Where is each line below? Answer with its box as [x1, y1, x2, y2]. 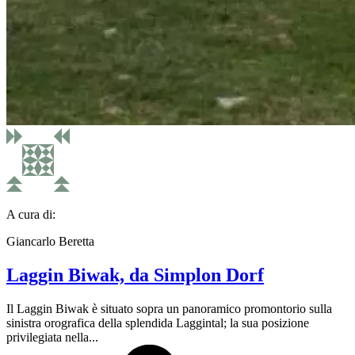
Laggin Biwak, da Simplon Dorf [6, 264, 264, 285]
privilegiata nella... [6, 330, 98, 344]
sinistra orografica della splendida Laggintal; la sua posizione [6, 315, 309, 330]
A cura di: [6, 207, 55, 221]
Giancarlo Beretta [6, 234, 94, 248]
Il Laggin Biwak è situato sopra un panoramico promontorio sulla [6, 301, 332, 315]
